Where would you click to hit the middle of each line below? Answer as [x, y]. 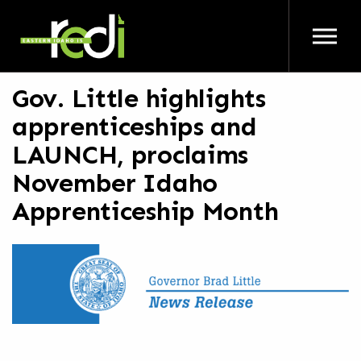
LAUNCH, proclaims [131, 155]
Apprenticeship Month [145, 211]
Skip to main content [180, 15]
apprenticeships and [135, 127]
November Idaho [115, 183]
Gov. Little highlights [139, 98]
